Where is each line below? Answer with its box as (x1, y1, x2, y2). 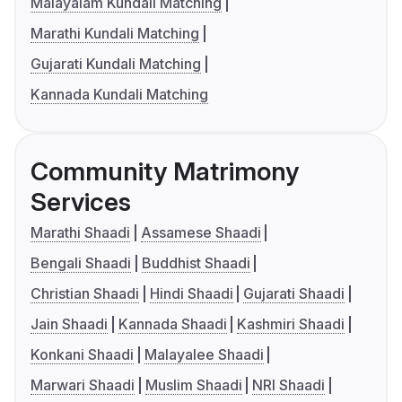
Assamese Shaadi (140, 223, 261, 242)
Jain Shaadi (31, 315, 108, 334)
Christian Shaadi (31, 284, 139, 303)
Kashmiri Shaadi (237, 315, 345, 334)
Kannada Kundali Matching (31, 85, 208, 104)
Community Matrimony (31, 156, 299, 188)
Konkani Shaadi (31, 345, 134, 364)
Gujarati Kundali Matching (31, 55, 201, 74)
